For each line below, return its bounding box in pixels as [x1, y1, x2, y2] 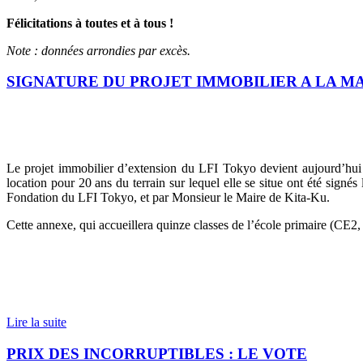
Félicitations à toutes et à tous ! [6, 15, 173, 30]
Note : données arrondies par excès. [6, 43, 190, 58]
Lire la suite [6, 315, 66, 330]
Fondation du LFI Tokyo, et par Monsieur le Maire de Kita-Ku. [6, 190, 330, 205]
